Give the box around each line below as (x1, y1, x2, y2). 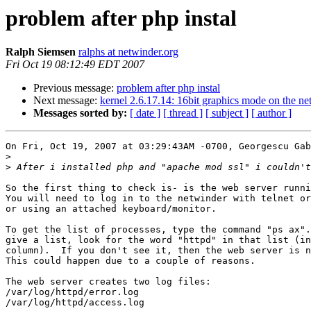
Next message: (33, 94, 100, 107)
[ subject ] (205, 107, 249, 119)
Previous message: (33, 82, 117, 94)
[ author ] (251, 107, 292, 119)
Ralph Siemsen (6, 46, 76, 58)
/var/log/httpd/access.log (6, 297, 144, 308)
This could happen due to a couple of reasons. (6, 255, 255, 267)
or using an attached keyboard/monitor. (6, 203, 217, 215)
